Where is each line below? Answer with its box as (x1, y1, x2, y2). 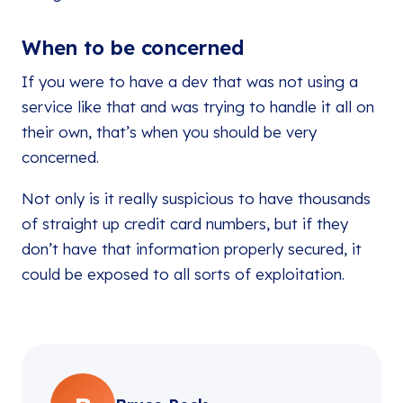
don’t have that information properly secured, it (22, 239, 362, 258)
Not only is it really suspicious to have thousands (22, 189, 371, 208)
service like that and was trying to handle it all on (22, 97, 374, 116)
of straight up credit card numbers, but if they (22, 214, 348, 233)
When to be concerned (22, 35, 244, 60)
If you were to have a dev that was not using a (22, 72, 358, 91)
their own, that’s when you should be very (22, 122, 317, 141)
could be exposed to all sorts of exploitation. (22, 264, 345, 283)
